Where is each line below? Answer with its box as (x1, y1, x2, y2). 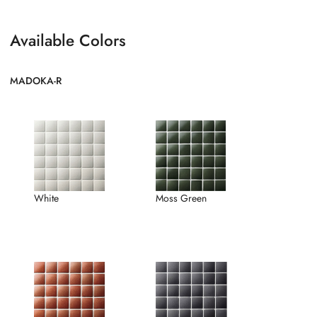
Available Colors (10, 28, 126, 52)
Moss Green (155, 191, 207, 206)
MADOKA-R (10, 73, 62, 88)
